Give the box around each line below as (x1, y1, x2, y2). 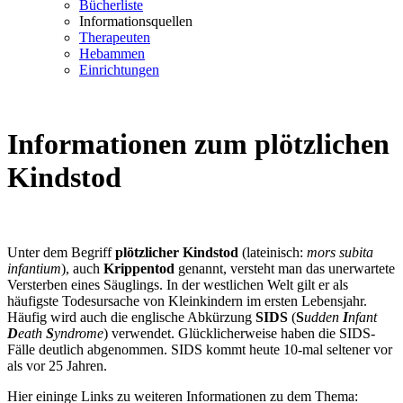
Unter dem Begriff (7, 244, 115, 260)
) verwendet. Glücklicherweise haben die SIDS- (103, 325, 375, 341)
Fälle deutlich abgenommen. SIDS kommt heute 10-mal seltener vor (7, 341, 392, 357)
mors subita (307, 244, 373, 260)
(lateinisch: (238, 244, 307, 260)
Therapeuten (79, 30, 150, 45)
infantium (7, 260, 61, 276)
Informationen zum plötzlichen (7, 128, 390, 161)
